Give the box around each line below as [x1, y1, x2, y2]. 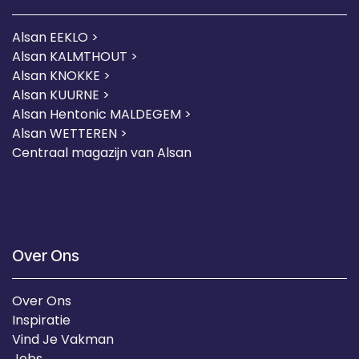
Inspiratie [12, 310, 71, 329]
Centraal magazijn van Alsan [12, 143, 195, 162]
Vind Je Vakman [12, 329, 114, 349]
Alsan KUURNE [12, 85, 99, 104]
